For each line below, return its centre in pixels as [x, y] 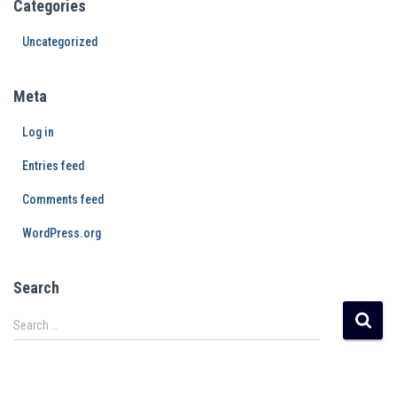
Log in [38, 132]
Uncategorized [60, 42]
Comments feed [63, 199]
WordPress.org [62, 233]
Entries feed [53, 166]
